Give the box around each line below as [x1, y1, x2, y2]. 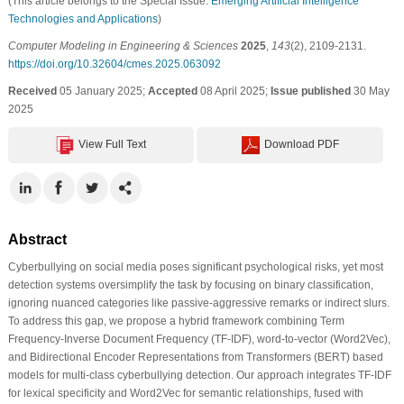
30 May [350, 84, 390, 97]
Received [7, 84, 57, 97]
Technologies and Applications [7, 12, 158, 25]
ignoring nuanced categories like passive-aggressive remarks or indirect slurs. [7, 296, 390, 309]
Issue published [270, 84, 351, 97]
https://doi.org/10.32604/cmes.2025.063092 [7, 57, 221, 70]
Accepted [147, 84, 197, 97]
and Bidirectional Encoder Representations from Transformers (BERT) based [7, 350, 383, 363]
